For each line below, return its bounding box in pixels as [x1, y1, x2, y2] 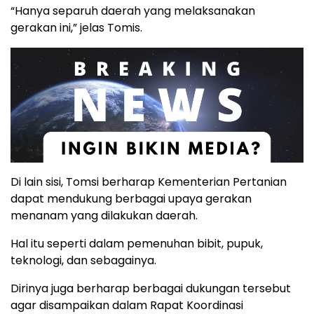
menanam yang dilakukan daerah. [11, 207, 198, 224]
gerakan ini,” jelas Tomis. [11, 20, 142, 36]
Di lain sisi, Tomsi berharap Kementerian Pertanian [11, 174, 287, 191]
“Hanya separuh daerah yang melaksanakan [11, 3, 255, 20]
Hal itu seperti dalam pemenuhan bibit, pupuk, [11, 235, 263, 252]
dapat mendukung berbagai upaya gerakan [11, 191, 252, 207]
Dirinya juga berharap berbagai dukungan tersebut [11, 280, 291, 297]
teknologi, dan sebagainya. [11, 252, 156, 269]
